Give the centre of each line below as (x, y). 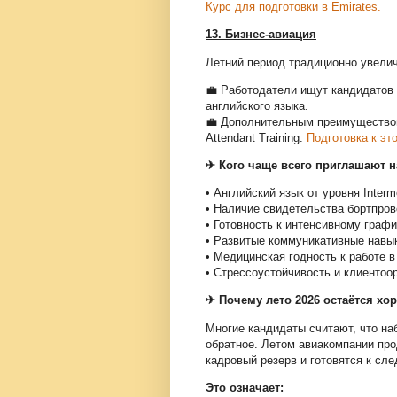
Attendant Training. (254, 137)
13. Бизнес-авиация (261, 35)
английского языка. (257, 105)
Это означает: (245, 387)
